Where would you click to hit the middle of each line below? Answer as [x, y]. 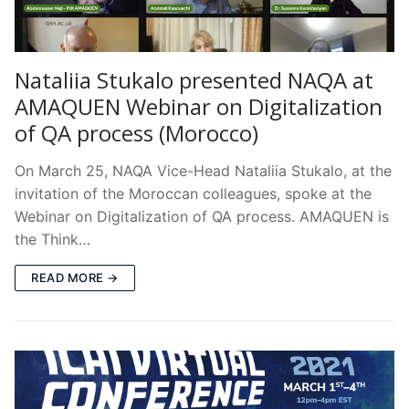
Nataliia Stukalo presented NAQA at [194, 79]
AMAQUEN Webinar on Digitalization [199, 106]
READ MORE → [75, 277]
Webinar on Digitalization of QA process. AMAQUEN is [202, 216]
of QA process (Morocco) [136, 132]
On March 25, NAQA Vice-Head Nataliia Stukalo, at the [203, 170]
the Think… [52, 239]
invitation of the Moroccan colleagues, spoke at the [193, 193]
